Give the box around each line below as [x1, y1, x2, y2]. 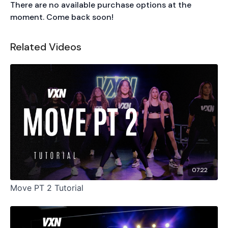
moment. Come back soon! [10, 11, 113, 22]
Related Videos [10, 40, 81, 53]
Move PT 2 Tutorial [54, 183, 83, 193]
